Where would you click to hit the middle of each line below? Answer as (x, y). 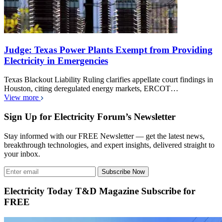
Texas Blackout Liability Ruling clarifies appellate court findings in (109, 80)
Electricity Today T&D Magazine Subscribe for (100, 191)
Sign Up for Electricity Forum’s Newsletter (90, 117)
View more (22, 98)
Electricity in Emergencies (56, 60)
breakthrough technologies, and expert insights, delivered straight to (109, 145)
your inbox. (22, 154)
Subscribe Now (123, 171)
